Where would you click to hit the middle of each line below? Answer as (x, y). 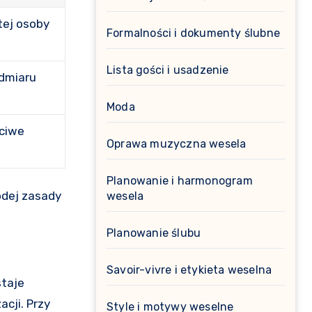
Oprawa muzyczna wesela (177, 144)
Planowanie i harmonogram (180, 181)
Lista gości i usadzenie (168, 70)
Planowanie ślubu (154, 233)
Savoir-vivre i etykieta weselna (189, 270)
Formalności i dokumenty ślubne (193, 33)
